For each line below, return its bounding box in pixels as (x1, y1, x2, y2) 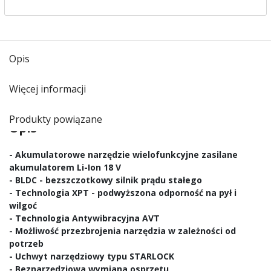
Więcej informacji (9, 82, 86, 96)
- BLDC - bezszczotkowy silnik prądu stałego (9, 174, 202, 186)
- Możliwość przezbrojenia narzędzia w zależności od (9, 225, 236, 237)
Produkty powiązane (9, 113, 102, 126)
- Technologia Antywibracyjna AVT (9, 212, 160, 224)
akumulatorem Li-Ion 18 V (9, 162, 121, 173)
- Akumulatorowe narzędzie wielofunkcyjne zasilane (9, 149, 238, 160)
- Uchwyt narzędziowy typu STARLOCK (9, 250, 174, 262)
